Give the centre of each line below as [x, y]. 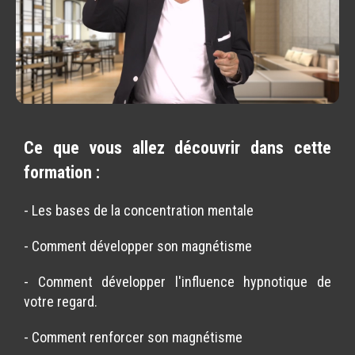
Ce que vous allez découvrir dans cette [177, 147]
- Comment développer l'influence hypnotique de [177, 281]
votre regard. [61, 301]
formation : [62, 172]
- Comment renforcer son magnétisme [133, 337]
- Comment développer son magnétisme [138, 246]
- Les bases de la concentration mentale [139, 210]
